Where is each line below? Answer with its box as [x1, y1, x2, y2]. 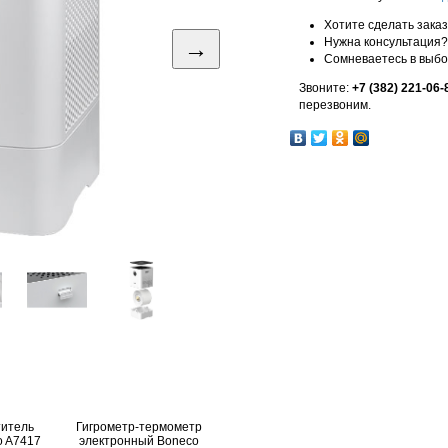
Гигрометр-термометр [76, 420, 202, 434]
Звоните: [299, 81, 352, 95]
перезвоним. [299, 98, 371, 112]
